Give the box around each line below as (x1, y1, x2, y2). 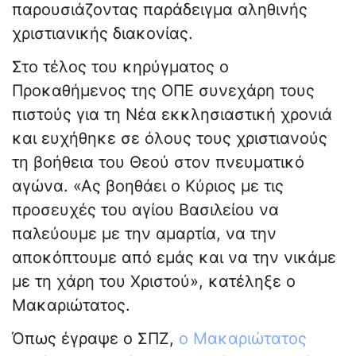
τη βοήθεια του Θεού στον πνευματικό (12, 153, 304, 172)
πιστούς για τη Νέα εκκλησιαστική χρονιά (12, 105, 332, 125)
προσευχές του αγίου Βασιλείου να (12, 200, 279, 220)
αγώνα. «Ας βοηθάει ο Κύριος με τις (12, 176, 284, 196)
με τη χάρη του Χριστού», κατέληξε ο (12, 272, 296, 292)
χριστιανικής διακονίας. (12, 24, 193, 44)
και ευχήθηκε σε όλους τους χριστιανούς (12, 129, 327, 149)
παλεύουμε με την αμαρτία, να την (12, 224, 277, 244)
